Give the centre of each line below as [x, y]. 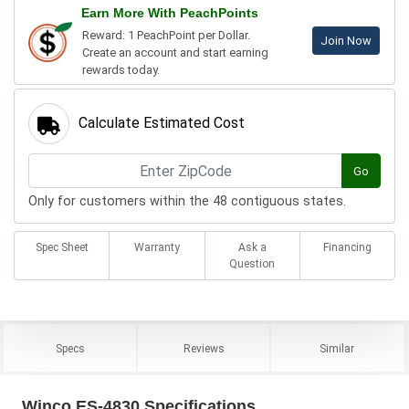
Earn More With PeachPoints [170, 13]
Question [252, 264]
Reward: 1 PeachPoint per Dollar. [166, 36]
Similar [337, 349]
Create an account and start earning [175, 53]
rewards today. [121, 70]
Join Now [346, 41]
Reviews [204, 349]
